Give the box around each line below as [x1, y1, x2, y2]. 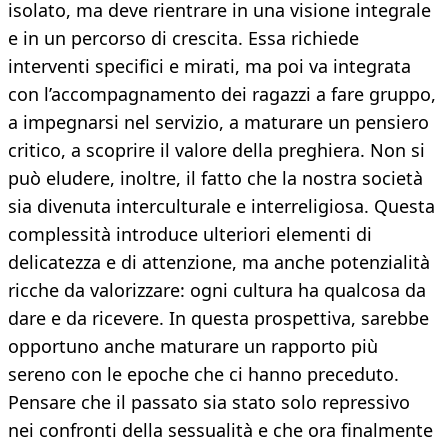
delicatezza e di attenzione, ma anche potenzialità [8, 250, 430, 275]
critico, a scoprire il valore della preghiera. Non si [8, 138, 425, 163]
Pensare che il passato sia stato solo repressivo [8, 390, 410, 415]
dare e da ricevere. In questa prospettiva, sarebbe [8, 306, 429, 331]
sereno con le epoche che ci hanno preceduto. [8, 362, 399, 387]
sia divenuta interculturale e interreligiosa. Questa [8, 194, 435, 219]
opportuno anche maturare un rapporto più [8, 334, 378, 359]
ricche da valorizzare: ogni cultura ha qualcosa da [8, 278, 426, 303]
